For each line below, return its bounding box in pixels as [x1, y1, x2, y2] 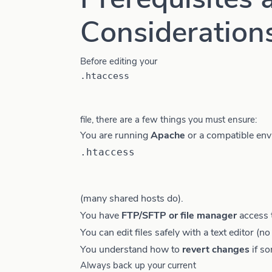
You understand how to [80, 243, 182, 256]
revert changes [182, 243, 250, 256]
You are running [80, 129, 151, 142]
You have [80, 209, 121, 222]
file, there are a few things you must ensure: [80, 114, 257, 126]
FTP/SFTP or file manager [121, 209, 237, 222]
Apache [151, 129, 185, 142]
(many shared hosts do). [80, 192, 183, 205]
